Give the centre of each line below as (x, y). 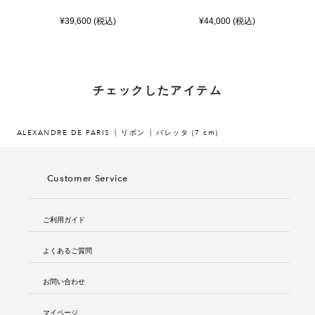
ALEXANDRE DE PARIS (63, 133)
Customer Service (87, 179)
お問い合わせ (64, 281)
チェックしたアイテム (157, 89)
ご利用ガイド (64, 219)
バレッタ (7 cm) (187, 133)
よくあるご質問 (67, 250)
